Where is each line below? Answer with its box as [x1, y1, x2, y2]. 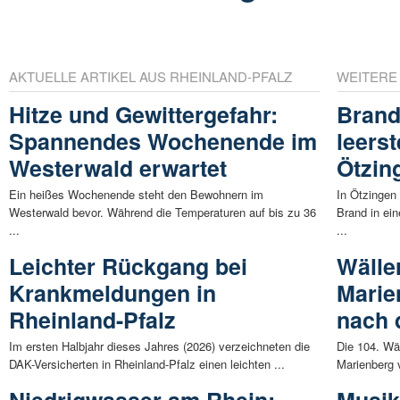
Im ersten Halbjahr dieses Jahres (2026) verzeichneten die [9, 337, 310, 355]
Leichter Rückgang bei [9, 250, 247, 283]
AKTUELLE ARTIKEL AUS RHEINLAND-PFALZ [9, 67, 292, 87]
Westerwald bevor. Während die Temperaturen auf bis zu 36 [9, 204, 316, 221]
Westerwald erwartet [9, 152, 227, 185]
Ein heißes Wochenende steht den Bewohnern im [9, 186, 263, 204]
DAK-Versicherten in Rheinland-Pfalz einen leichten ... [9, 355, 285, 373]
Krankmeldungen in [9, 277, 216, 310]
